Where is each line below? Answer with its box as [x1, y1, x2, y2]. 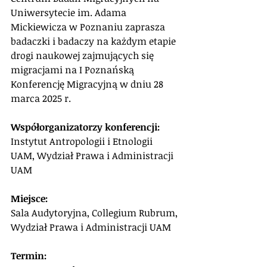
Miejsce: [11, 192, 50, 205]
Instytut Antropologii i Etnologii [11, 135, 155, 148]
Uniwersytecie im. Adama [11, 6, 129, 19]
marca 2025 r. [11, 92, 71, 105]
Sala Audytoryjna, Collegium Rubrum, [11, 206, 180, 219]
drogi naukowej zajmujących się [11, 49, 156, 62]
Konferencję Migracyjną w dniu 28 [11, 77, 166, 91]
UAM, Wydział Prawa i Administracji [11, 149, 176, 162]
